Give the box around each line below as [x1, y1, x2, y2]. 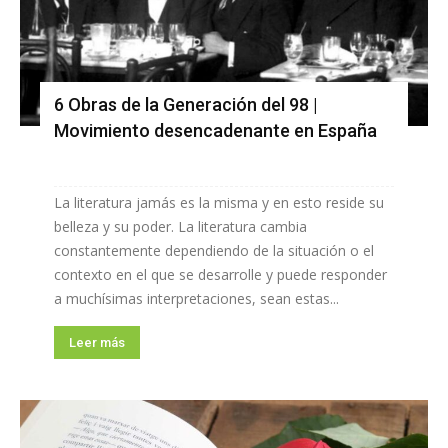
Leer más [69, 334, 125, 350]
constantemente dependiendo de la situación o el [54, 240, 374, 260]
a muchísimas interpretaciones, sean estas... [54, 288, 339, 308]
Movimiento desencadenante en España [54, 119, 377, 141]
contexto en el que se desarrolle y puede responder [54, 264, 387, 284]
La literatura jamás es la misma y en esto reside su [54, 192, 384, 212]
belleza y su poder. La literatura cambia [54, 216, 307, 236]
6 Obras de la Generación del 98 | [54, 93, 318, 115]
